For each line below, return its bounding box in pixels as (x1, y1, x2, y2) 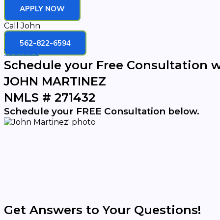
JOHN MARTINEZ (4, 74, 106, 88)
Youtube (4, 48, 39, 57)
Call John (4, 21, 40, 30)
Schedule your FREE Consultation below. (4, 106, 199, 117)
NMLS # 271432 (4, 90, 95, 105)
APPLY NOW (20, 4, 65, 13)
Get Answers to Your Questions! (4, 203, 201, 217)
